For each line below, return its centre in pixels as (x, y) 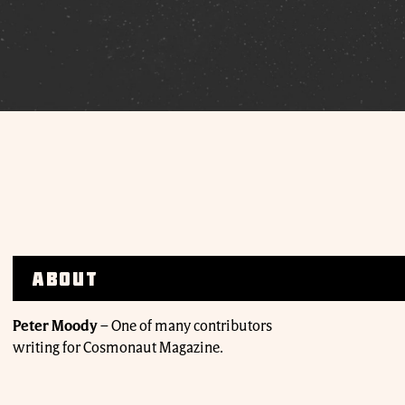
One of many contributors (192, 326)
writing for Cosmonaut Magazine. (118, 348)
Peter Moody (55, 326)
